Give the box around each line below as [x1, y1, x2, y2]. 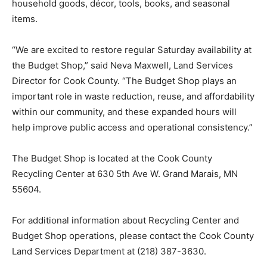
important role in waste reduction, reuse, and [12, 91, 202, 103]
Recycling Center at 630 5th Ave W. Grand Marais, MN [12, 184, 238, 195]
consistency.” [12, 137, 67, 149]
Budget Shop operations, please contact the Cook [12, 246, 221, 257]
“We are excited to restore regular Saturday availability [12, 44, 241, 56]
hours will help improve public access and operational [12, 122, 238, 133]
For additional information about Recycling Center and [12, 230, 239, 242]
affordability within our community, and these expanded [12, 106, 246, 118]
